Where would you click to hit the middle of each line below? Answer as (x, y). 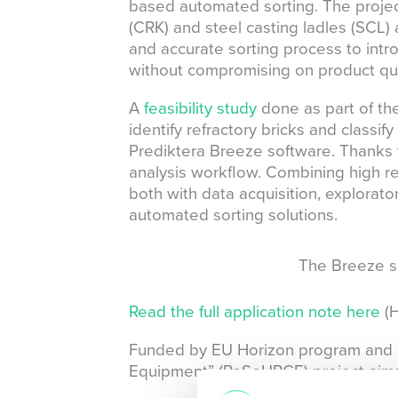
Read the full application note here (254, 312)
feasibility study (200, 107)
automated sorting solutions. (233, 214)
